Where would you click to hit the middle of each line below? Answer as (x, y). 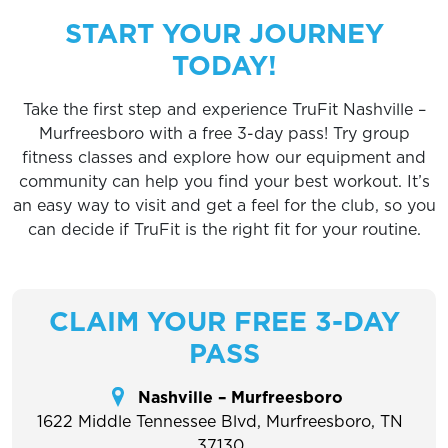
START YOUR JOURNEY (224, 33)
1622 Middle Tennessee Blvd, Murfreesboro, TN (220, 421)
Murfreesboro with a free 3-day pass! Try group (224, 133)
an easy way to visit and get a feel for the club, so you (224, 205)
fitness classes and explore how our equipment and (224, 157)
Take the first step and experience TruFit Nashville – (224, 109)
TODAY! (224, 65)
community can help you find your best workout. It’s (224, 181)
